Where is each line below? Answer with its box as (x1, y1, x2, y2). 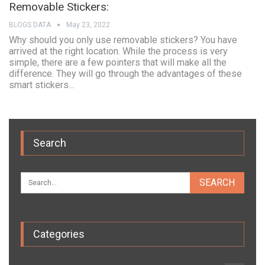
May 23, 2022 (66, 21, 110, 30)
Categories (33, 228, 85, 241)
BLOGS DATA (9, 21, 53, 30)
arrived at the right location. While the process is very (9, 46, 228, 57)
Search (33, 137, 66, 150)
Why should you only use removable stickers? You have (9, 34, 237, 46)
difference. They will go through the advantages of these (9, 68, 242, 80)
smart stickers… (9, 79, 75, 91)
